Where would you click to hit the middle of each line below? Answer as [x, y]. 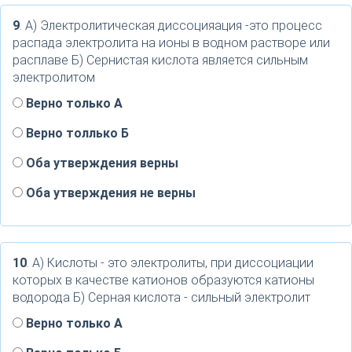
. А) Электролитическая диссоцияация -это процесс [171, 26]
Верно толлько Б [76, 133]
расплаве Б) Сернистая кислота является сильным [160, 60]
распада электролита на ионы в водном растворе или [171, 43]
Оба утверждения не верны [109, 193]
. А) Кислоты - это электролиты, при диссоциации [170, 263]
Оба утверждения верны [101, 163]
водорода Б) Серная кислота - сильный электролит [161, 297]
